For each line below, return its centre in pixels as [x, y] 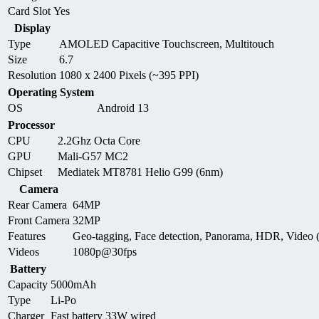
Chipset [25, 172]
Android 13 [123, 108]
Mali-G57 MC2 [93, 156]
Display [32, 28]
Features [27, 236]
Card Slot [29, 11]
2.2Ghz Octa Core [99, 140]
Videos [23, 251]
